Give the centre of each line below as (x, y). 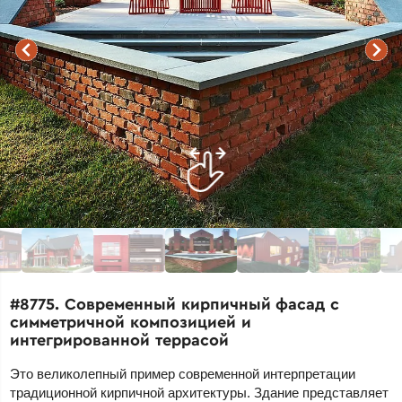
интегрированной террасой (119, 339)
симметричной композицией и (131, 321)
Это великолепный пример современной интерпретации (183, 373)
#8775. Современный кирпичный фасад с (175, 303)
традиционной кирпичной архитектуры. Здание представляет (200, 392)
